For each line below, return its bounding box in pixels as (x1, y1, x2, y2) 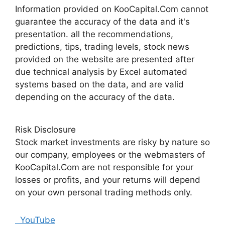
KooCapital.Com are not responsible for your (15, 162, 193, 172)
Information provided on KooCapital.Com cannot (15, 4, 208, 14)
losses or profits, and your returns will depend (15, 174, 200, 185)
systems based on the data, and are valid (15, 79, 184, 89)
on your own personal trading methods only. (15, 187, 192, 197)
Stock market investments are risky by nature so (15, 137, 210, 147)
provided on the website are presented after (15, 54, 194, 64)
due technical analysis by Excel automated (15, 66, 187, 77)
